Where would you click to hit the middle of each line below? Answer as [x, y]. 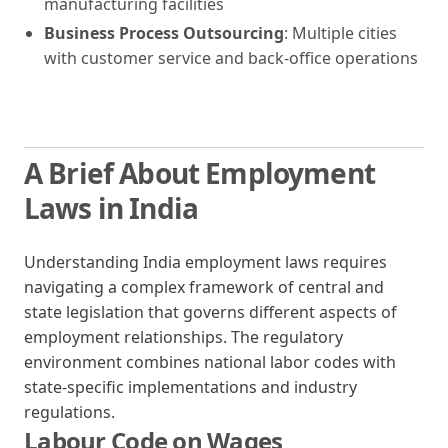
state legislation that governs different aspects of [210, 311]
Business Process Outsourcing [164, 32]
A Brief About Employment [199, 172]
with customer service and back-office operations [231, 57]
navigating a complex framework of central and [204, 286]
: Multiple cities [340, 32]
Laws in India [111, 207]
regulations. [69, 411]
